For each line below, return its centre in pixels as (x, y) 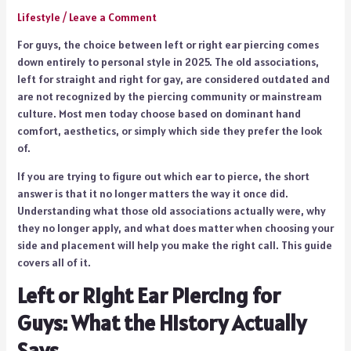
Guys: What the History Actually (161, 322)
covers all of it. (54, 262)
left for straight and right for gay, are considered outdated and (173, 79)
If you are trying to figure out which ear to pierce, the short (163, 176)
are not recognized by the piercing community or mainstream (169, 96)
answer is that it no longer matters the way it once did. (152, 193)
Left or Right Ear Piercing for (148, 295)
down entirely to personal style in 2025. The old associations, (168, 62)
